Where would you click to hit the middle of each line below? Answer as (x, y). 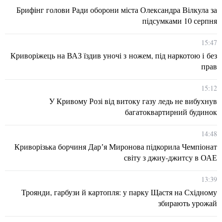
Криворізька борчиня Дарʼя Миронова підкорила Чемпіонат (116, 146)
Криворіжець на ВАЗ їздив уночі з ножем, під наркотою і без (114, 55)
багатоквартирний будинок (171, 111)
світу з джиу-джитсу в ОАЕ (170, 157)
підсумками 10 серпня (180, 20)
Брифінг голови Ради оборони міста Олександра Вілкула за (117, 9)
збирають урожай (188, 203)
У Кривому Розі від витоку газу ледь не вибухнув (133, 101)
